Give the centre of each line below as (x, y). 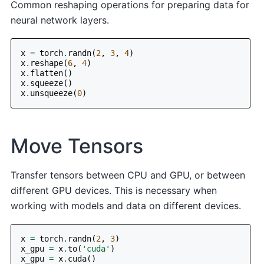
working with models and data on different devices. (126, 205)
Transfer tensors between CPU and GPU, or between (128, 175)
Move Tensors (77, 146)
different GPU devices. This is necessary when (114, 190)
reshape (47, 63)
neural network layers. (60, 20)
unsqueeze (52, 93)
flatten (47, 73)
